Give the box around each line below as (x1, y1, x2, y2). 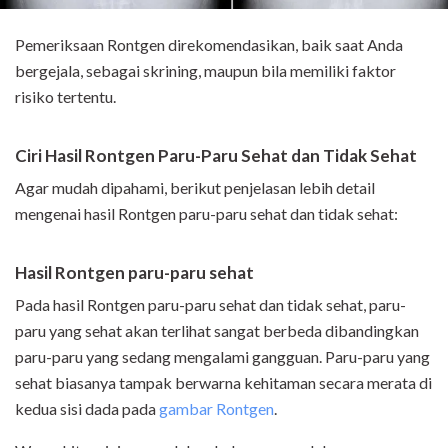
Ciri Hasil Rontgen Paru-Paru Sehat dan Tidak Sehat (15, 145, 417, 167)
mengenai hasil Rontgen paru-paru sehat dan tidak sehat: (15, 204, 398, 224)
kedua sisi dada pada (15, 399, 159, 419)
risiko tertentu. (15, 87, 116, 107)
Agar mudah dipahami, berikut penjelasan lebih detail (15, 178, 375, 198)
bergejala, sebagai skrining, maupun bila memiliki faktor (15, 61, 396, 81)
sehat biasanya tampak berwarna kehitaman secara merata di (15, 373, 432, 393)
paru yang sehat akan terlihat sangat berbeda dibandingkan (15, 321, 419, 341)
